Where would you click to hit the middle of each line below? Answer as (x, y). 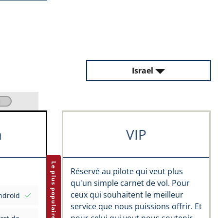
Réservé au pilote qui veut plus (127, 171)
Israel (143, 71)
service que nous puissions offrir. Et (136, 206)
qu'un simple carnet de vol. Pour (130, 183)
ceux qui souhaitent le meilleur (127, 195)
